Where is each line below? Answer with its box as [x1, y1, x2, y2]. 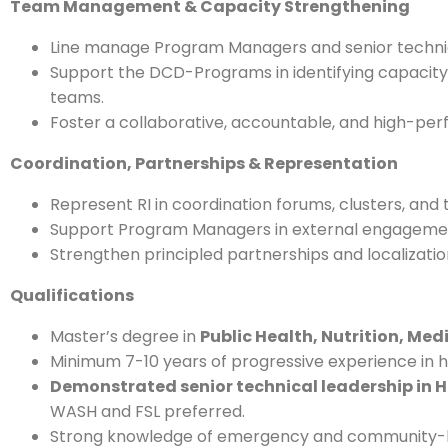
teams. [50, 86, 104, 109]
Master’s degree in [50, 325, 200, 348]
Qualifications [10, 284, 134, 307]
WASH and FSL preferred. [50, 400, 245, 423]
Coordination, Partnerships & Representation [10, 152, 398, 175]
